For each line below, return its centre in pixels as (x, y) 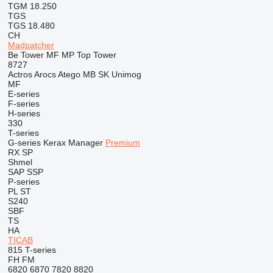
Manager (85, 143)
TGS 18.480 (31, 26)
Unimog (126, 74)
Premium (122, 143)
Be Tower (26, 55)
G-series (24, 143)
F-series (23, 104)
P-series (23, 182)
